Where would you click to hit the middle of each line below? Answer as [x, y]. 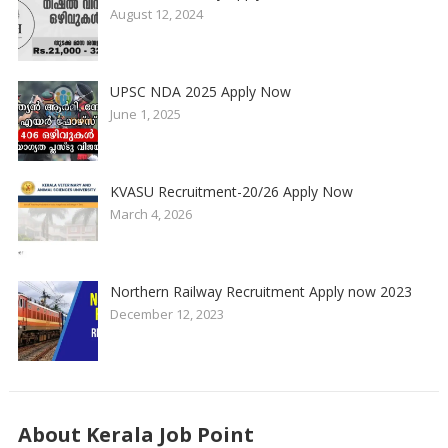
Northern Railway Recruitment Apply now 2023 [260, 291]
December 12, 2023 [166, 313]
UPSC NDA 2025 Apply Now [200, 91]
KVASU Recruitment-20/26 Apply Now [231, 191]
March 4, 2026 [150, 213]
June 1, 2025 [145, 113]
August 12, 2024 [156, 13]
